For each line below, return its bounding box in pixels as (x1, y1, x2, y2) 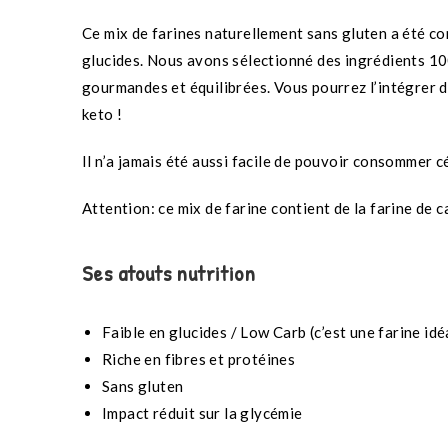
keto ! (82, 105, 123, 124)
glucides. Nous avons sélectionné (82, 51, 314, 70)
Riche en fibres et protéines (102, 350, 296, 369)
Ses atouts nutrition (82, 258, 255, 289)
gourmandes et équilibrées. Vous (82, 78, 309, 97)
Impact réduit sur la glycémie (102, 404, 303, 423)
